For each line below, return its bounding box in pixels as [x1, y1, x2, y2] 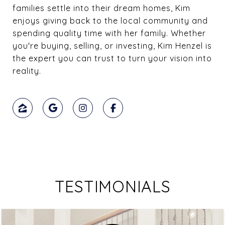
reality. [13, 65, 46, 76]
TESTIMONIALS [54, 176, 171, 196]
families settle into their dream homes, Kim [13, 3, 190, 13]
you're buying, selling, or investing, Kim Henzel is [13, 40, 212, 51]
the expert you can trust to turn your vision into [13, 53, 212, 63]
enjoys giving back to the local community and [13, 15, 208, 26]
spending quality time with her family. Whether [13, 28, 206, 38]
